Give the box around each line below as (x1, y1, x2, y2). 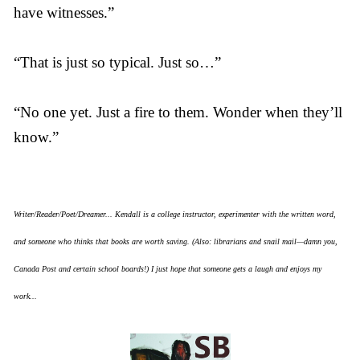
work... (14, 292, 37, 301)
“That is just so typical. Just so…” (14, 54, 221, 71)
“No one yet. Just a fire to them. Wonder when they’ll (14, 104, 342, 121)
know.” (14, 129, 59, 145)
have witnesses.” (14, 4, 114, 21)
